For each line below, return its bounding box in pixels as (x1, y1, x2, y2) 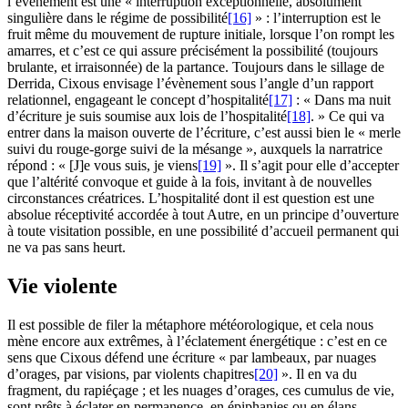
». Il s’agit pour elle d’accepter (221, 158, 399, 174)
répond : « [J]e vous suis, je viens (7, 158, 198, 174)
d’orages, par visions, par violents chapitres (7, 366, 254, 382)
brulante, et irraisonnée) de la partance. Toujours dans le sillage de (7, 59, 384, 76)
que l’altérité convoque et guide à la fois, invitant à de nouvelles (7, 174, 372, 190)
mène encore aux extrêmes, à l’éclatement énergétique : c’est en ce (7, 333, 387, 350)
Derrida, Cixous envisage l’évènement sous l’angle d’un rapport (7, 76, 373, 92)
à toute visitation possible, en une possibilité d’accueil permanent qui (7, 223, 399, 240)
